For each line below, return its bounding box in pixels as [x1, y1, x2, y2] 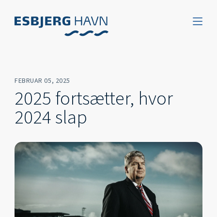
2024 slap [15, 104, 87, 131]
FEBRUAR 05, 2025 [15, 76, 70, 86]
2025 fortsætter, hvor [15, 85, 173, 112]
